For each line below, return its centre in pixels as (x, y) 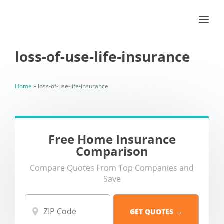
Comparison (112, 151)
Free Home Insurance (112, 139)
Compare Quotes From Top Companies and (112, 168)
